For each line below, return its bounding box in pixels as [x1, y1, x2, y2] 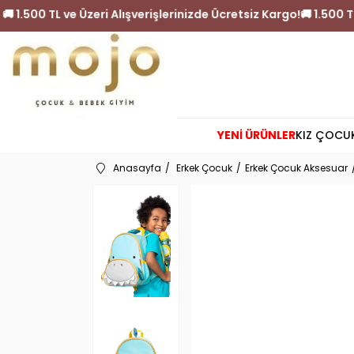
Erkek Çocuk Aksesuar [245, 161, 348, 175]
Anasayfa [113, 161, 161, 175]
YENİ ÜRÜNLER [217, 127, 296, 143]
